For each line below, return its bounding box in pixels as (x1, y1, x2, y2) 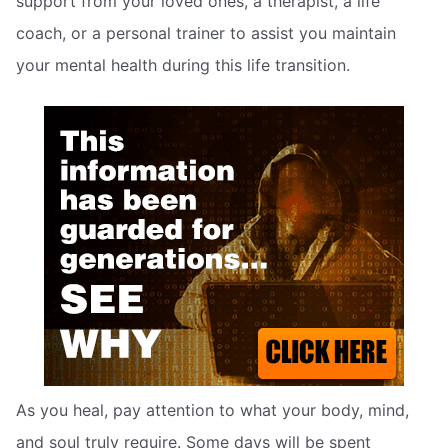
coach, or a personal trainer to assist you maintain (16, 22, 396, 43)
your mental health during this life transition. (16, 54, 350, 75)
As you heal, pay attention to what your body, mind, (16, 400, 409, 421)
